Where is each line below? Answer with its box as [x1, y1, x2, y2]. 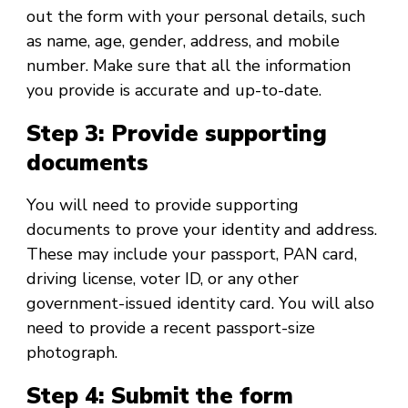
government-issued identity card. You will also [26, 292, 374, 315]
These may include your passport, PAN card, [26, 243, 357, 266]
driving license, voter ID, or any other [26, 268, 299, 291]
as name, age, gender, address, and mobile [26, 30, 340, 53]
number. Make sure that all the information [26, 55, 351, 77]
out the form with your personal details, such [26, 5, 365, 28]
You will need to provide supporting [26, 194, 299, 217]
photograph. [26, 342, 117, 364]
